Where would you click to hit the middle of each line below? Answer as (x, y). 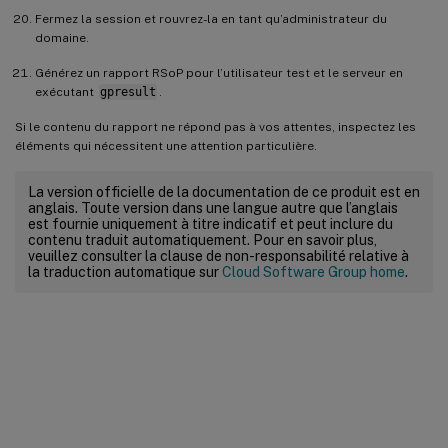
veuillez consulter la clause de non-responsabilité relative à (218, 255)
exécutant (66, 91)
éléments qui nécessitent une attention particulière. (166, 145)
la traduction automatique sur (125, 271)
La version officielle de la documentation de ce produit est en (224, 191)
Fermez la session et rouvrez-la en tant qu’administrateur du (211, 18)
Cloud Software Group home (313, 271)
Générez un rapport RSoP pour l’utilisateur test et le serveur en (219, 72)
